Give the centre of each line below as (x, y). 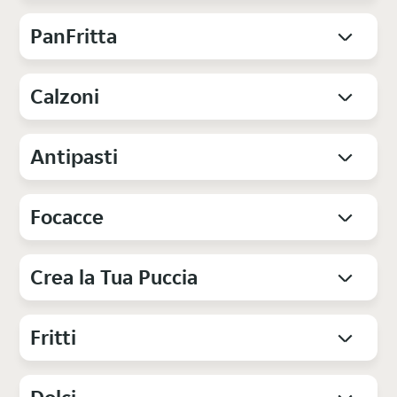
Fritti (54, 338)
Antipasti (74, 157)
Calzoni (65, 97)
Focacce (67, 217)
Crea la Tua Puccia (114, 277)
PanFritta (74, 36)
